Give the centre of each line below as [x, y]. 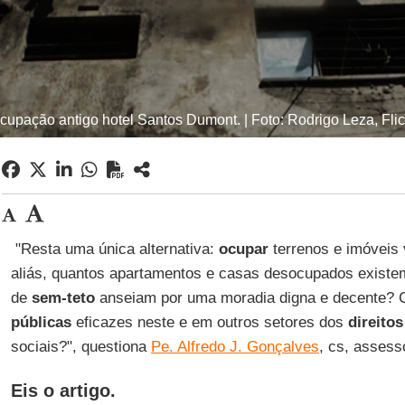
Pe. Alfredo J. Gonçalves [235, 347]
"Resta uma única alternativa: [114, 249]
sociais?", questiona [80, 347]
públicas [41, 322]
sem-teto [63, 298]
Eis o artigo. [63, 391]
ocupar [243, 249]
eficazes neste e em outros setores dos [209, 322]
